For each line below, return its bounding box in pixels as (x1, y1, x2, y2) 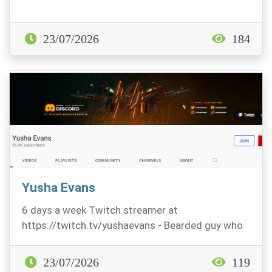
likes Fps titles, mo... (22, 234, 115, 246)
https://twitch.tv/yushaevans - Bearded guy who (22, 219, 243, 231)
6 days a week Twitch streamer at (22, 204, 178, 216)
